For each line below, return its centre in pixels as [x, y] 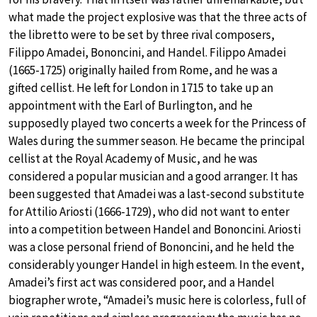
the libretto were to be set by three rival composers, [142, 34]
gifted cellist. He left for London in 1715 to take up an [141, 87]
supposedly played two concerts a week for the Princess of [157, 123]
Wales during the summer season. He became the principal [157, 140]
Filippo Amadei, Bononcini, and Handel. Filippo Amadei [147, 52]
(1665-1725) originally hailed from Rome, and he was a [143, 70]
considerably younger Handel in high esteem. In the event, [156, 264]
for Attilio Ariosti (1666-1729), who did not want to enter [149, 211]
